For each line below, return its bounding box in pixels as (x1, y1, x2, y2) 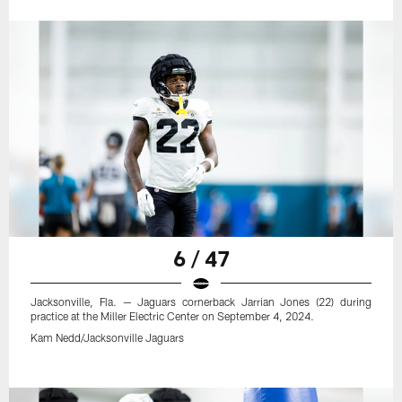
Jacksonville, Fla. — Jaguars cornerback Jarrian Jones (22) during (31, 294, 371, 308)
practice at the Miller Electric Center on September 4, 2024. (31, 309, 315, 322)
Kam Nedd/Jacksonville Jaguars (31, 330, 185, 344)
